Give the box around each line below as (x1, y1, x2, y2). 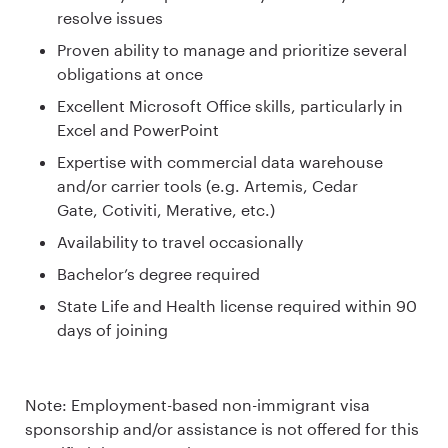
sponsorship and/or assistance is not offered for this (25, 418, 419, 438)
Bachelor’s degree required (57, 263, 260, 283)
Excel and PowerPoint (57, 119, 223, 139)
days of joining (57, 319, 168, 339)
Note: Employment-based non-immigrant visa (25, 394, 370, 414)
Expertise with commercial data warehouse (57, 151, 383, 171)
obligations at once (57, 63, 203, 83)
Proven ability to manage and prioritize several (57, 39, 407, 59)
